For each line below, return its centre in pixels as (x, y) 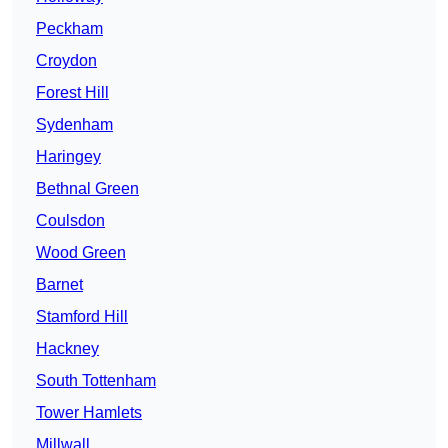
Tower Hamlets (89, 413)
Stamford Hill (82, 317)
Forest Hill (72, 93)
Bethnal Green (87, 189)
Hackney (67, 349)
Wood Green (81, 253)
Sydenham (74, 125)
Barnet (59, 285)
